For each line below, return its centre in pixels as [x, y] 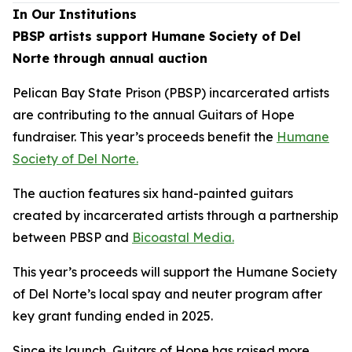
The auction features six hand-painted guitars [153, 193]
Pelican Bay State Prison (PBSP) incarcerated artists [171, 92]
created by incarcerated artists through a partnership [176, 215]
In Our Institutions [75, 14]
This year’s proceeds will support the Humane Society [175, 271]
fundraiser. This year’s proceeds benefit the [145, 136]
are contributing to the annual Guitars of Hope [154, 114]
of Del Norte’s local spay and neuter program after [167, 293]
